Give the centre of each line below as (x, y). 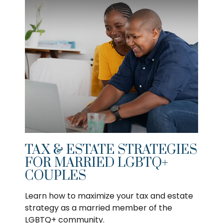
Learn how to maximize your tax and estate (109, 196)
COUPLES (56, 176)
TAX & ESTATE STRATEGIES (111, 150)
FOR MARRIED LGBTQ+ (97, 163)
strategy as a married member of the (99, 208)
